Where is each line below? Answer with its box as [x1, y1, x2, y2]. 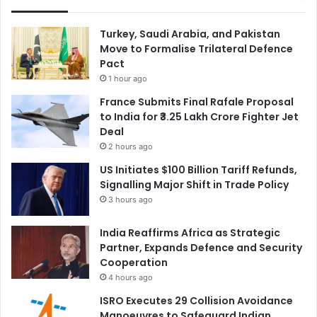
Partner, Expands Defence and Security [100, 240, 302, 255]
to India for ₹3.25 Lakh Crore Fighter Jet [100, 109, 299, 124]
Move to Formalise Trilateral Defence [100, 41, 293, 56]
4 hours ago [108, 272, 153, 282]
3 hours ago [108, 194, 153, 204]
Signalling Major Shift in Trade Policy [100, 177, 289, 192]
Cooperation [100, 255, 168, 270]
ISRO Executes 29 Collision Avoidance [100, 293, 293, 308]
